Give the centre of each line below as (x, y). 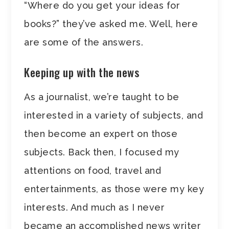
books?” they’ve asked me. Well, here (111, 24)
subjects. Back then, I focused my (102, 152)
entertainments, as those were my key (114, 189)
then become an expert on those (101, 133)
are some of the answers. (84, 42)
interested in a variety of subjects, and (114, 115)
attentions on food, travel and (93, 170)
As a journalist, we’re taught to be (102, 97)
